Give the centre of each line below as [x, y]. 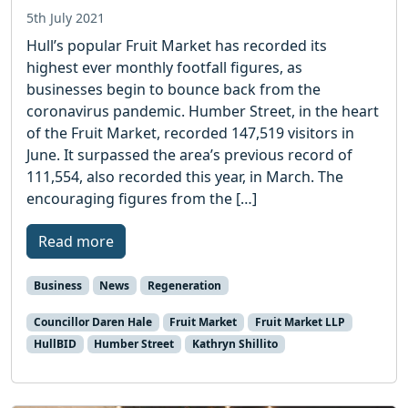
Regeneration [184, 285]
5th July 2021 [66, 17]
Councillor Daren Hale [92, 321]
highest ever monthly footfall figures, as [164, 67]
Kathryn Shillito [235, 343]
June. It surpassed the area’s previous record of [189, 154]
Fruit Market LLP [300, 321]
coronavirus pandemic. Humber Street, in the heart [203, 111]
